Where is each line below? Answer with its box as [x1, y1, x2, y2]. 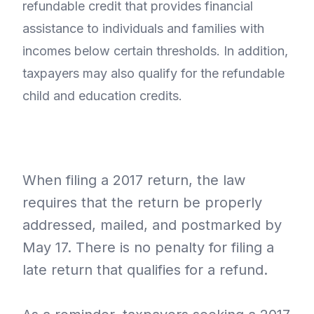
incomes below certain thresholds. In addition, [22, 43, 288, 59]
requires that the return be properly [22, 194, 262, 212]
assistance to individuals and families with [22, 21, 264, 36]
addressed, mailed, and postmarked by [22, 217, 282, 234]
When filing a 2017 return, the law [22, 172, 245, 189]
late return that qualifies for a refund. [22, 261, 268, 279]
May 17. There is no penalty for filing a [22, 239, 274, 257]
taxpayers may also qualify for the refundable [22, 66, 285, 81]
